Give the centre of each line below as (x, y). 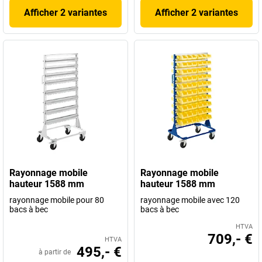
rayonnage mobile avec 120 (190, 200)
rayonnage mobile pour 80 (57, 200)
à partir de (55, 252)
